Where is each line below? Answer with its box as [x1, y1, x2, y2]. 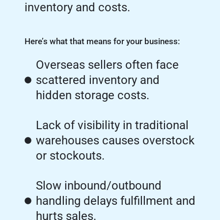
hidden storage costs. [35, 88, 149, 102]
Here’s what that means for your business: [25, 36, 180, 46]
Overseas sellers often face [35, 57, 179, 72]
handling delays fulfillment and [35, 193, 195, 208]
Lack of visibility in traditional [35, 118, 189, 132]
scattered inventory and [35, 73, 160, 87]
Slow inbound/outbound [35, 178, 162, 192]
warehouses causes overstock [35, 133, 194, 147]
